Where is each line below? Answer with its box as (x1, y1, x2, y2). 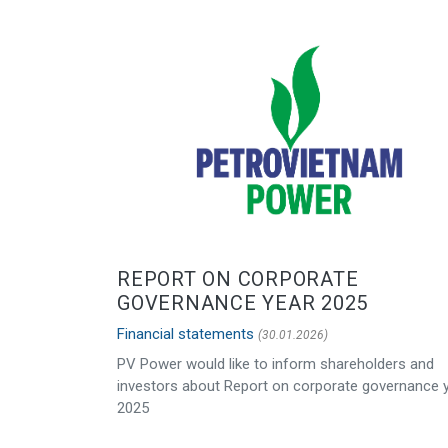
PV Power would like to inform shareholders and (117, 355, 434, 374)
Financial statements (117, 325, 254, 344)
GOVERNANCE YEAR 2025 (117, 291, 368, 316)
